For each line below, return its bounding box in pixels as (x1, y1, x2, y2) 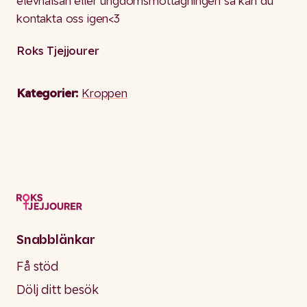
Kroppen (82, 86, 127, 101)
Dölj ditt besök (16, 281, 99, 297)
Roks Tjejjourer (16, 42, 99, 58)
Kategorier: (16, 86, 82, 101)
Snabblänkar (16, 231, 95, 247)
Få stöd (16, 258, 58, 274)
